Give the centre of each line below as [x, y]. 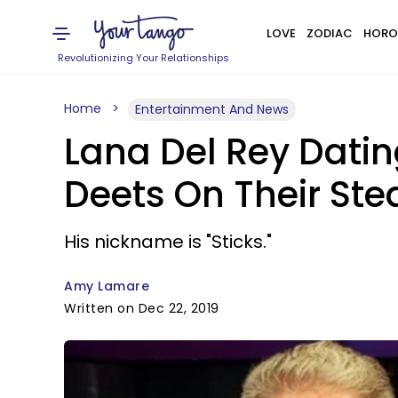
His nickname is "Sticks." [168, 242]
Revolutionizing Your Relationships [144, 58]
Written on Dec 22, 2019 [142, 308]
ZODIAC [329, 33]
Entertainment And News [212, 109]
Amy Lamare [107, 286]
